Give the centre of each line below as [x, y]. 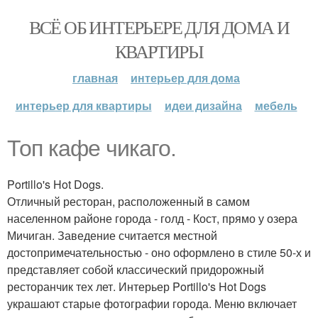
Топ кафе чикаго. [92, 148]
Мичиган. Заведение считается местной [112, 235]
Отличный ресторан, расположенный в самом [128, 201]
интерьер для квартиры [83, 105]
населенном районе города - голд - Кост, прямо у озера [152, 218]
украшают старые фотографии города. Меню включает [152, 303]
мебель [276, 105]
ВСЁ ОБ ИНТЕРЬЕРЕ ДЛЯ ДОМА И [159, 27]
